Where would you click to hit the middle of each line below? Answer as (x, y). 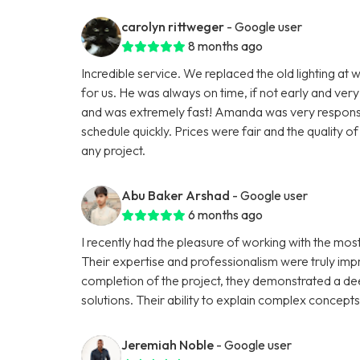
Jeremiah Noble (168, 344)
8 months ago (226, 45)
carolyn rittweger (173, 26)
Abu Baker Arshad (176, 195)
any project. (114, 150)
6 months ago (226, 214)
